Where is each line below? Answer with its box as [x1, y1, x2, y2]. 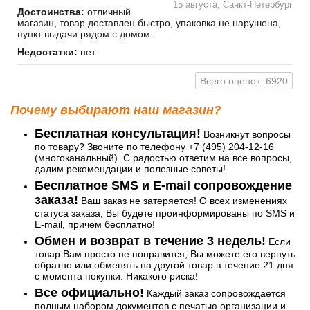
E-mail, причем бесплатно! [35, 219, 155, 230]
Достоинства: [17, 6, 84, 18]
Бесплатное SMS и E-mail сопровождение [35, 179, 292, 193]
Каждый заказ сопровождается [144, 288, 286, 300]
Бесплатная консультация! [35, 127, 201, 141]
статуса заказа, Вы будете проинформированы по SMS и [35, 208, 295, 219]
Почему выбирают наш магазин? [10, 103, 221, 118]
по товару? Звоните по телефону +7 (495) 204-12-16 [35, 141, 274, 153]
